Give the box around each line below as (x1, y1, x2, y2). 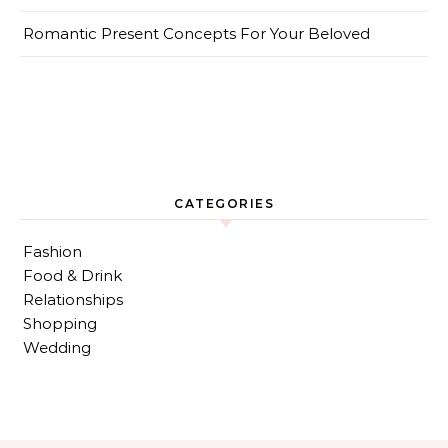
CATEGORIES (174, 196, 274, 211)
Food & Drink (23, 266, 122, 285)
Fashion (23, 242, 82, 261)
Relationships (23, 290, 123, 309)
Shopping (23, 314, 97, 333)
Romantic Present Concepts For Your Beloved (23, 24, 370, 43)
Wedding (23, 338, 91, 357)
